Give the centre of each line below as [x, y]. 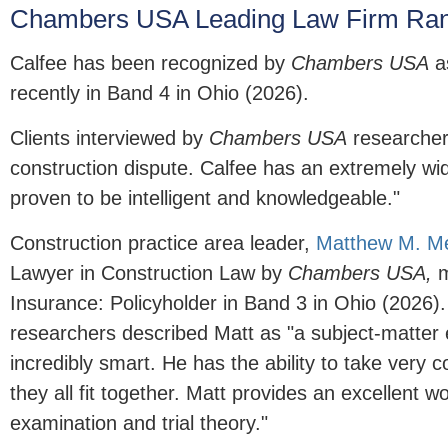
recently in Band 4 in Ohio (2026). [159, 93]
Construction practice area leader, [163, 243]
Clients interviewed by [109, 138]
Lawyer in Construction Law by [149, 273]
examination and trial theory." [139, 423]
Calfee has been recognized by [150, 63]
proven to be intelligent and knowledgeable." [205, 198]
